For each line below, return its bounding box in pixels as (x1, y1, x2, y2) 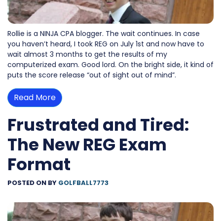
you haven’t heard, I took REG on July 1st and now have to (7, 39, 204, 49)
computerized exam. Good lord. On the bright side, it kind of (7, 60, 214, 70)
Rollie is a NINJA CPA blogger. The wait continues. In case (7, 29, 200, 39)
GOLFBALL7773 (58, 178, 109, 188)
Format (7, 152, 71, 177)
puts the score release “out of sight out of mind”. (7, 70, 176, 80)
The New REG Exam (7, 133, 167, 157)
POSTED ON (7, 178, 48, 188)
